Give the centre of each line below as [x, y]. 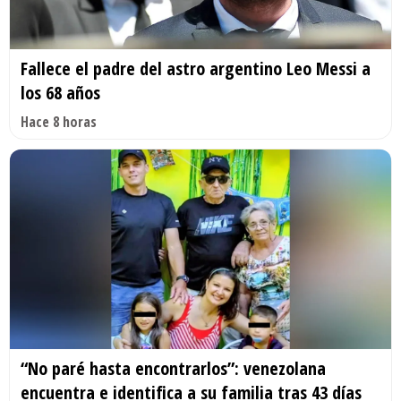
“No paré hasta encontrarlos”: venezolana [173, 369]
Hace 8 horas [59, 121]
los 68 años [60, 92]
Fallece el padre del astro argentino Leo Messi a [196, 68]
